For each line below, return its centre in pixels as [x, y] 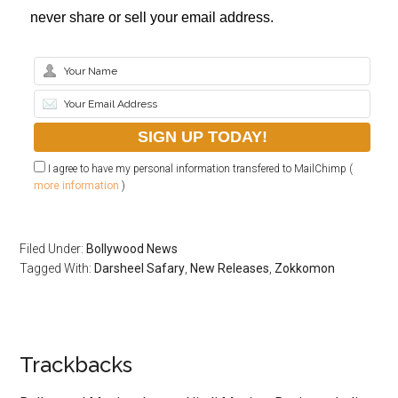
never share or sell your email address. [152, 17]
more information [77, 186]
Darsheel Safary [140, 268]
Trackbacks [76, 365]
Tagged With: [57, 268]
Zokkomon [305, 268]
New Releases [230, 268]
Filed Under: [53, 249]
